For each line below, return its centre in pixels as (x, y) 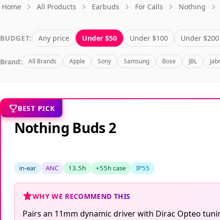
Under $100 (149, 38)
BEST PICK (36, 109)
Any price (54, 38)
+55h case (111, 168)
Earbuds (106, 7)
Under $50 (99, 38)
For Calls (149, 7)
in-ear (27, 168)
